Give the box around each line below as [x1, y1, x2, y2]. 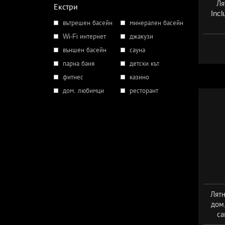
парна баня [63, 60, 94, 67]
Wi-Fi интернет [63, 33, 106, 40]
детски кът [129, 60, 159, 67]
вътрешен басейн [63, 19, 113, 27]
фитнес [63, 73, 83, 81]
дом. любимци [63, 87, 104, 94]
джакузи [129, 33, 153, 40]
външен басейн [63, 46, 106, 54]
